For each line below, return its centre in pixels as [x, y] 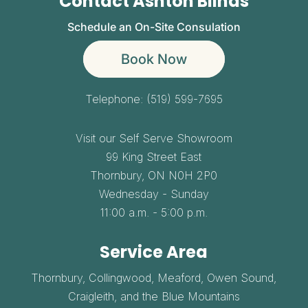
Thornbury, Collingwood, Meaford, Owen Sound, [154, 277]
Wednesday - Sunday [154, 194]
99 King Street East [154, 156]
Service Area [154, 252]
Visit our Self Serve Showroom [154, 138]
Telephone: [115, 99]
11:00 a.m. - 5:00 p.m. [154, 212]
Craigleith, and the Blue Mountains [154, 296]
